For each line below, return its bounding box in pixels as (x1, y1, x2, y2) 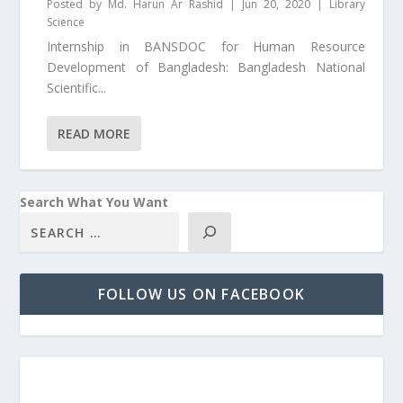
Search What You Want (20, 193, 169, 211)
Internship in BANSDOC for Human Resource (47, 38, 365, 56)
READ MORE (58, 125, 131, 143)
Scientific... (47, 79, 107, 97)
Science (47, 14, 85, 31)
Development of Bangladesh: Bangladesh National (47, 58, 365, 76)
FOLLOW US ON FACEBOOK (97, 284, 306, 305)
